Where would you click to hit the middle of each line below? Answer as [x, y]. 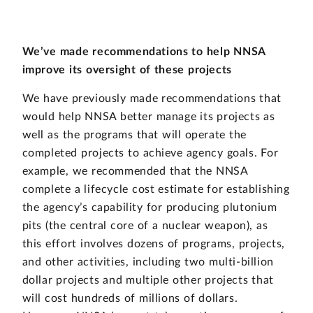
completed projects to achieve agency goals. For [150, 153]
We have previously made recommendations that [152, 99]
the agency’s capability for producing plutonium [150, 208]
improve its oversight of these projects [127, 70]
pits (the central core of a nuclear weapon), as [145, 226]
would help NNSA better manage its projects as [148, 117]
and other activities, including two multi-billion [148, 262]
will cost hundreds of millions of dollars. [130, 299]
